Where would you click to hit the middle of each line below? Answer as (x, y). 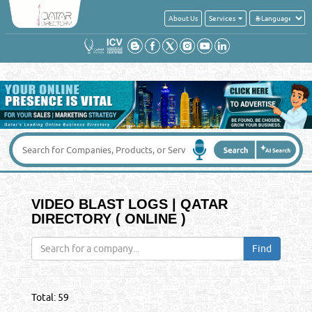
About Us (183, 18)
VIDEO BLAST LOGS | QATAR (129, 204)
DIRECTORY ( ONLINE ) (108, 218)
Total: (44, 297)
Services (224, 18)
